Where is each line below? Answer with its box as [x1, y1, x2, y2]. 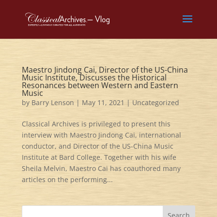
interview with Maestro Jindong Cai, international [21, 130, 181, 139]
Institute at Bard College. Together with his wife [21, 153, 176, 162]
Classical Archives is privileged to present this [21, 119, 170, 128]
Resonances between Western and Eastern [21, 80, 178, 91]
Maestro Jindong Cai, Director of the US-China [21, 64, 188, 75]
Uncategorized [132, 98, 179, 107]
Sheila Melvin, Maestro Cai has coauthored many [21, 164, 181, 173]
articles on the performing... [21, 175, 113, 184]
